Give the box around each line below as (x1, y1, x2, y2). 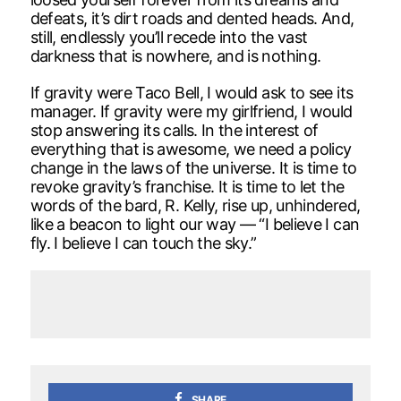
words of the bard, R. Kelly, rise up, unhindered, (30, 195, 361, 215)
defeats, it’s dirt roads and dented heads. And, (30, 8, 354, 28)
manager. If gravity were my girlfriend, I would (30, 101, 353, 121)
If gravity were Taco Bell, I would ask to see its (30, 82, 354, 102)
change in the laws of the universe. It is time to (30, 158, 357, 177)
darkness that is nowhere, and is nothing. (30, 46, 321, 65)
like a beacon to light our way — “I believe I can (30, 214, 360, 234)
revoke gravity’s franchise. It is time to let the (30, 176, 345, 196)
